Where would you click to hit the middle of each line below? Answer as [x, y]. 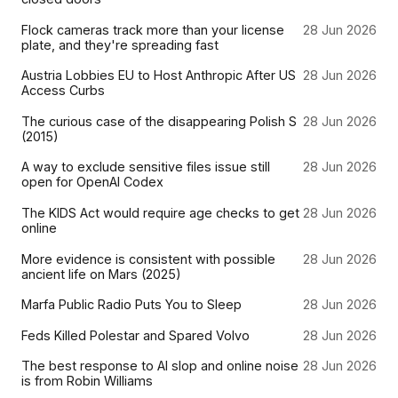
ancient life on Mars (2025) [101, 274]
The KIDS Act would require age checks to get [160, 212]
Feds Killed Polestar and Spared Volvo [135, 335]
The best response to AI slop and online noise [160, 366]
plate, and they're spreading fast [120, 44]
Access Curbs [63, 91]
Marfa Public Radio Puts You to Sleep [131, 305]
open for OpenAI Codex [92, 182]
